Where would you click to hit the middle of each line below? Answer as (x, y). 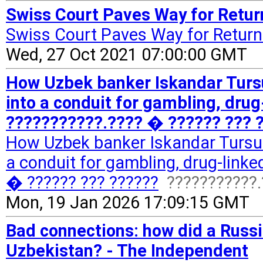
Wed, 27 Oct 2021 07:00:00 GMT (127, 55)
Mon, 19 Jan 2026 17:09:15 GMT (128, 203)
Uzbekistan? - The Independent (127, 251)
